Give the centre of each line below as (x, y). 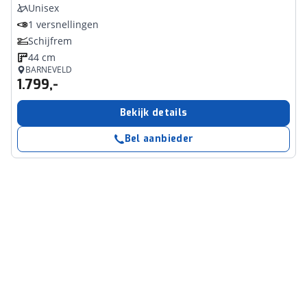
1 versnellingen (63, 24)
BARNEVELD (49, 70)
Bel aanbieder (159, 139)
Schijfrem (50, 41)
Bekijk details (153, 113)
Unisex (44, 8)
